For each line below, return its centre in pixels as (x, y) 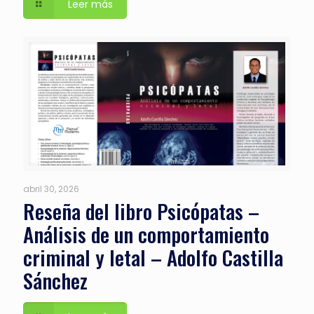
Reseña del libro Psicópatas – (141, 210)
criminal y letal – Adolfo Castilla (153, 257)
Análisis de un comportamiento (146, 233)
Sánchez (55, 280)
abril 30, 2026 (51, 189)
